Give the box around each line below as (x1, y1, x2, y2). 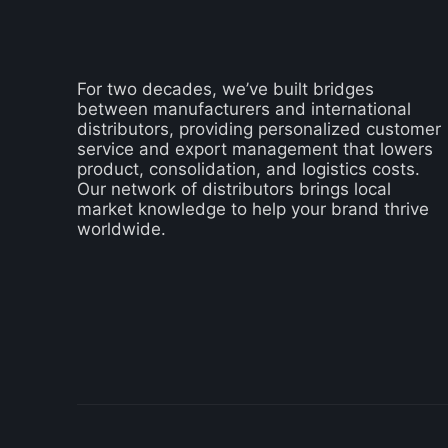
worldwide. (77, 219, 166, 240)
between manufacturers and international (77, 99, 411, 120)
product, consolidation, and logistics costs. (77, 159, 420, 180)
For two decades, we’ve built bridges (77, 79, 374, 100)
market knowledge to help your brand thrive (77, 199, 429, 220)
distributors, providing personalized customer (77, 119, 441, 140)
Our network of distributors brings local (77, 179, 391, 200)
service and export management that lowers (77, 139, 433, 160)
